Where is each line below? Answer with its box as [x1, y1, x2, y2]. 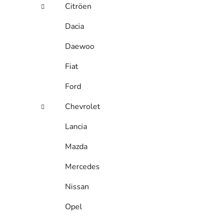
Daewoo [65, 41, 94, 52]
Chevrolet [65, 101, 100, 112]
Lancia [65, 121, 87, 132]
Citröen [65, 1, 91, 12]
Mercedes [65, 161, 100, 173]
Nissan [65, 181, 89, 193]
